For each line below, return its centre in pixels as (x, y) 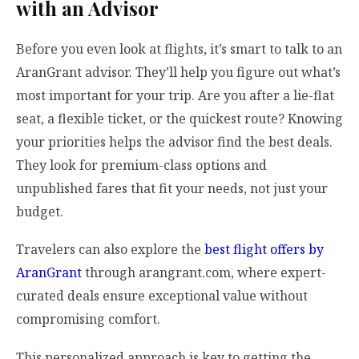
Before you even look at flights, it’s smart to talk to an (179, 49)
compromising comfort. (88, 319)
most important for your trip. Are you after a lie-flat (175, 96)
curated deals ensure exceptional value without (162, 296)
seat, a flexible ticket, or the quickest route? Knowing (179, 119)
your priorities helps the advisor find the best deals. (174, 142)
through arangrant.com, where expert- (204, 273)
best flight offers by (264, 250)
